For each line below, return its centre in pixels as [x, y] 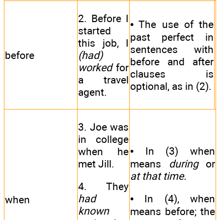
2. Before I [103, 18]
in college [103, 139]
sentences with [172, 49]
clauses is [172, 74]
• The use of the [172, 24]
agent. [93, 92]
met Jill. [96, 164]
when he [103, 151]
